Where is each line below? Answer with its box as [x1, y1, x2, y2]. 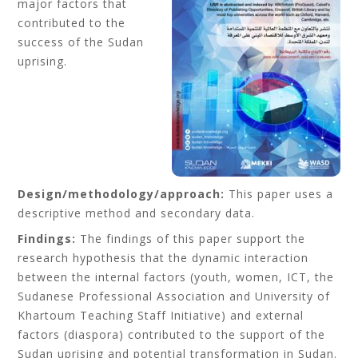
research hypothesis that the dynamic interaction [18, 250, 309, 265]
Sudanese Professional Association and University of [18, 288, 331, 304]
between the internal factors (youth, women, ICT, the [18, 269, 335, 284]
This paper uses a [225, 186, 334, 201]
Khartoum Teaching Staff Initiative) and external [18, 308, 304, 323]
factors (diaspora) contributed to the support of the [18, 327, 326, 342]
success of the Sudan [18, 34, 145, 50]
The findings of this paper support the [76, 231, 306, 246]
